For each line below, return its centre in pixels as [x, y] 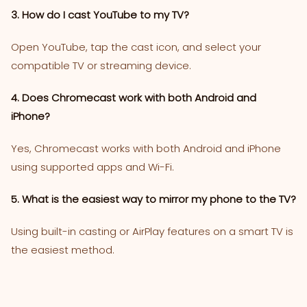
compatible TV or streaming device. [101, 65]
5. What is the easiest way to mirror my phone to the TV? [153, 199]
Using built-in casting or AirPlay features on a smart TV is [152, 231]
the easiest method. [63, 249]
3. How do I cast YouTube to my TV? [100, 14]
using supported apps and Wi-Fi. [93, 167]
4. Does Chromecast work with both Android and [134, 97]
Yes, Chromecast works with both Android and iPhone [146, 148]
